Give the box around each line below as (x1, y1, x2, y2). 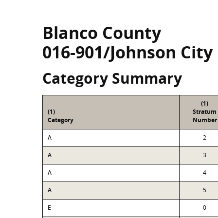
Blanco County (42, 21, 161, 44)
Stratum (193, 108, 217, 116)
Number (192, 116, 217, 124)
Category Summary (42, 68, 182, 88)
